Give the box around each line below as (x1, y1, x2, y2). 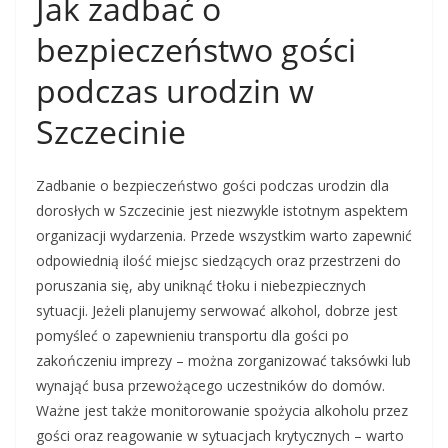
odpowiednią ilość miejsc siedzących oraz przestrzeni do (36, 251, 401, 271)
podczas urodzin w (36, 69, 314, 113)
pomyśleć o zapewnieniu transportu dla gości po (36, 326, 349, 346)
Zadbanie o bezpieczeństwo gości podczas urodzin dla (36, 176, 389, 196)
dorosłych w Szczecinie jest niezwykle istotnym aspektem (36, 201, 408, 221)
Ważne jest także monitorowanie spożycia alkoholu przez (36, 401, 408, 421)
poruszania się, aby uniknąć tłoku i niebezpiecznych (36, 276, 366, 296)
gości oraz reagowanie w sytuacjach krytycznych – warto (36, 426, 404, 446)
